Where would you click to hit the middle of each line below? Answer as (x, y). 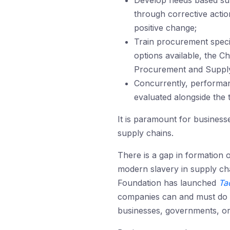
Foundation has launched (168, 183)
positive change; (165, 28)
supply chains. (146, 133)
